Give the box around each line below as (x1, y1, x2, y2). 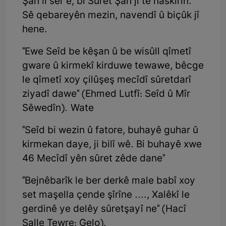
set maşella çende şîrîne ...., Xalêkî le (22, 189, 190, 202)
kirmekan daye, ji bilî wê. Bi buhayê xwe (22, 138, 202, 151)
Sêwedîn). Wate (22, 102, 94, 115)
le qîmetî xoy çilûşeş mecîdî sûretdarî (22, 74, 191, 87)
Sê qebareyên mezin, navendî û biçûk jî (22, 9, 199, 22)
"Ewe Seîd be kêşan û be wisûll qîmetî (22, 45, 191, 59)
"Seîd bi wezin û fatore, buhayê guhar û (22, 124, 198, 137)
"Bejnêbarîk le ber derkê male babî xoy (22, 175, 195, 188)
